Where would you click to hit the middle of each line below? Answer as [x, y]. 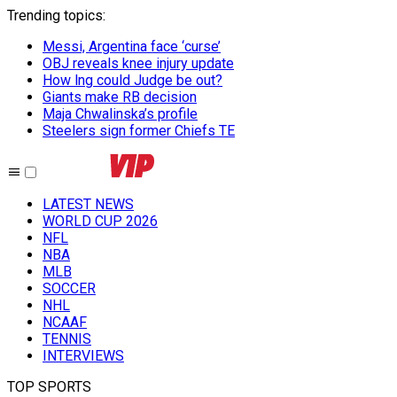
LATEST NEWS [88, 204]
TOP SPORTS [49, 387]
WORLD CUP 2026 [100, 221]
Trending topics [55, 16]
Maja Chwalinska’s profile [120, 114]
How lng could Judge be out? [132, 80]
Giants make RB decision [120, 97]
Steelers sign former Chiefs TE [139, 131]
